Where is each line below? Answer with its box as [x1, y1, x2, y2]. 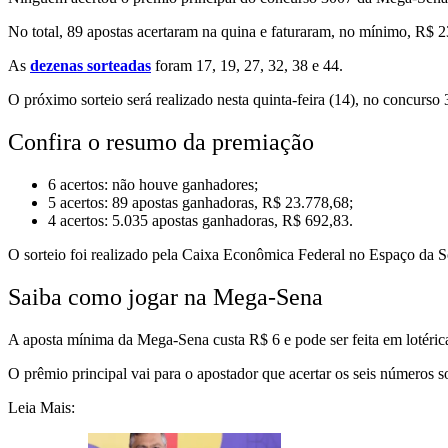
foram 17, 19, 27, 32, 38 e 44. [151, 57, 343, 75]
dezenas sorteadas [30, 57, 151, 75]
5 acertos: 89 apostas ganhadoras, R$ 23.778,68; [48, 194, 353, 212]
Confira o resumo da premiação [8, 129, 314, 156]
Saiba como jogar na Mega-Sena [8, 284, 323, 311]
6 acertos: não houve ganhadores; [48, 176, 258, 194]
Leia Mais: [8, 398, 75, 416]
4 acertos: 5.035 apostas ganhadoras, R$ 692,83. [48, 212, 353, 230]
